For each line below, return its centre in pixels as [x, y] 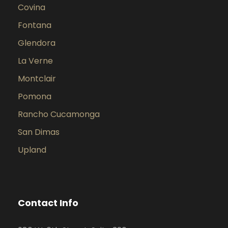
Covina [32, 8]
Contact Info [48, 203]
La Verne [35, 61]
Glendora [37, 43]
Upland [32, 150]
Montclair [37, 79]
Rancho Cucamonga [59, 115]
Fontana [35, 25]
